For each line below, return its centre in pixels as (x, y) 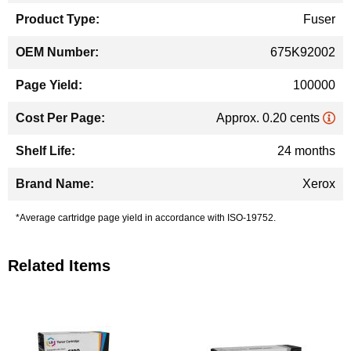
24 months (306, 151)
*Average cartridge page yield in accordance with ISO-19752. (146, 218)
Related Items (59, 266)
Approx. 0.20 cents (270, 118)
